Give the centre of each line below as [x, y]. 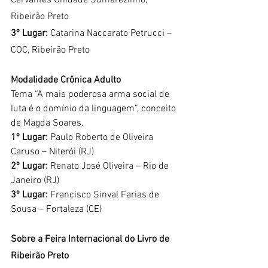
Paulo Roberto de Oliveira [102, 137]
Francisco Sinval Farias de [105, 195]
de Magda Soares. [47, 123]
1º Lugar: [29, 137]
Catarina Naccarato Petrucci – [111, 33]
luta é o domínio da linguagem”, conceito [95, 109]
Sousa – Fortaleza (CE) [56, 209]
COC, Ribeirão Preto [50, 50]
